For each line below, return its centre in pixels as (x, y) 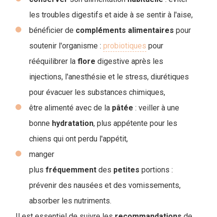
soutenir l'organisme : (66, 46)
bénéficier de (52, 30)
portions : (156, 170)
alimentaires (151, 30)
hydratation (73, 123)
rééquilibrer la (53, 61)
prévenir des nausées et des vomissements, (105, 185)
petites (126, 170)
